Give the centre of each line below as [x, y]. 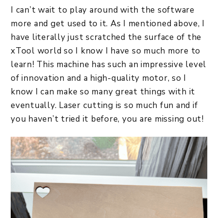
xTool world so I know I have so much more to [106, 51]
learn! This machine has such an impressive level [109, 65]
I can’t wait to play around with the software [103, 10]
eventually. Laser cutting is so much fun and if [104, 106]
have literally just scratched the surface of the [106, 37]
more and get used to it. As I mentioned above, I [108, 24]
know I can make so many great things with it [103, 92]
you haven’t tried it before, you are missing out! [107, 119]
